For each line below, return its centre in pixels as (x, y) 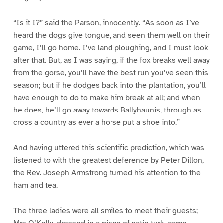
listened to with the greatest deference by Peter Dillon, (108, 160)
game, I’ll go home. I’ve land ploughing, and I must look (111, 48)
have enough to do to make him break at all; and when (107, 97)
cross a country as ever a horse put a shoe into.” (96, 122)
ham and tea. (35, 185)
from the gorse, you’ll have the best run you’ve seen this (111, 72)
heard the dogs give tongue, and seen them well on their (111, 35)
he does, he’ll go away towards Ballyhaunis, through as (107, 110)
